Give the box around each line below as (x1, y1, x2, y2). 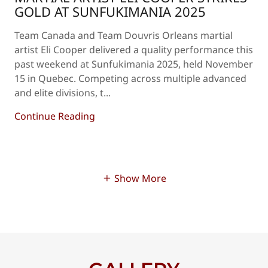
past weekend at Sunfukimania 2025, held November (14, 57, 253, 71)
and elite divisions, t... (14, 86, 111, 99)
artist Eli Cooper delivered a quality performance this (14, 43, 253, 56)
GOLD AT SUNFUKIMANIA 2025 (14, 2, 206, 20)
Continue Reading (14, 109, 95, 123)
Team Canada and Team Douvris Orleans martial (14, 29, 233, 42)
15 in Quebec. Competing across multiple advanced (14, 72, 246, 85)
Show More (114, 171, 166, 185)
